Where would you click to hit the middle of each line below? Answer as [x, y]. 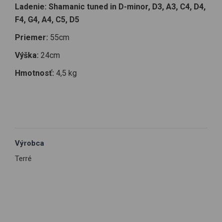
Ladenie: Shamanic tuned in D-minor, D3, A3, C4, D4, [110, 7]
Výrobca [29, 143]
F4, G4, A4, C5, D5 [47, 20]
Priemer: [32, 37]
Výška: [27, 55]
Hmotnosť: [35, 73]
